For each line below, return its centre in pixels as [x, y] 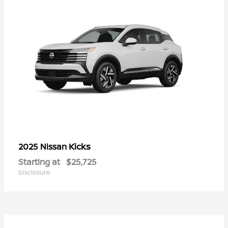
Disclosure [34, 172]
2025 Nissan [44, 146]
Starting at [39, 162]
